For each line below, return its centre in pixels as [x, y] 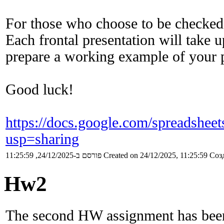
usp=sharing [42, 139]
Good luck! [39, 89]
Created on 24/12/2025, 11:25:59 [155, 155]
